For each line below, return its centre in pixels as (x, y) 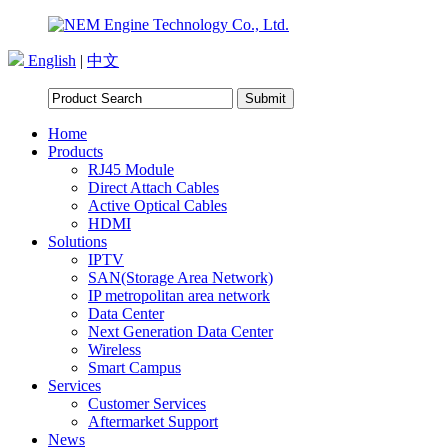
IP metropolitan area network (179, 295)
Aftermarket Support (153, 421)
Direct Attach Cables (153, 187)
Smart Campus (134, 367)
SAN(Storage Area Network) (180, 277)
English (50, 60)
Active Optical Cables (157, 205)
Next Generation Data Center (180, 331)
